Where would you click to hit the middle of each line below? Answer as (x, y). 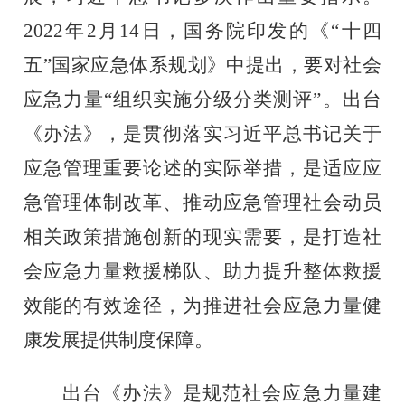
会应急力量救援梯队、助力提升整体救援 (202, 271)
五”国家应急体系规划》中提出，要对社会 (202, 65)
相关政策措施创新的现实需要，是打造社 (202, 236)
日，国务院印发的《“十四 (260, 30)
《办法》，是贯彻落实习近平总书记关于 (202, 133)
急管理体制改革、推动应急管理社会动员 (202, 202)
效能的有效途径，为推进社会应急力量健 (202, 305)
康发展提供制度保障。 (119, 339)
